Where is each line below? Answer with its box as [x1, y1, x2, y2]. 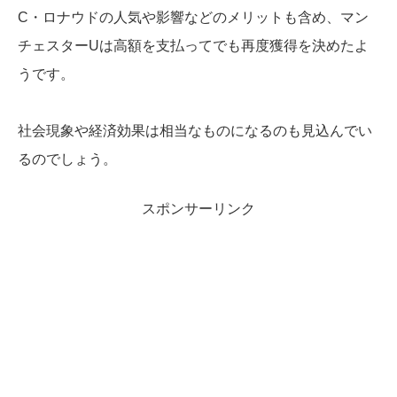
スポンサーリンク [142, 200, 255, 216]
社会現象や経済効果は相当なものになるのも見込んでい [18, 122, 372, 138]
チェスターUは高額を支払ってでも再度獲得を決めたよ [18, 37, 369, 53]
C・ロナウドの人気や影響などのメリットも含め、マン [18, 9, 369, 25]
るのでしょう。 [18, 151, 117, 167]
